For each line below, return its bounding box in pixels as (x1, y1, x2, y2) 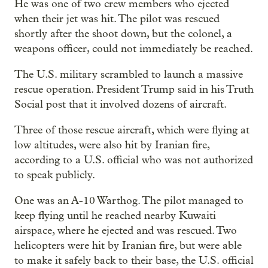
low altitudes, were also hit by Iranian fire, (14, 139, 209, 152)
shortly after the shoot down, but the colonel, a (14, 28, 232, 41)
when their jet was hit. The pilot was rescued (14, 13, 220, 26)
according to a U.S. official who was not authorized (14, 154, 253, 167)
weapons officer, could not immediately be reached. (14, 42, 253, 56)
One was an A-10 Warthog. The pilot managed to (14, 194, 243, 208)
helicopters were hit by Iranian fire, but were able (14, 239, 242, 252)
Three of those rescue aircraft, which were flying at (14, 124, 249, 137)
